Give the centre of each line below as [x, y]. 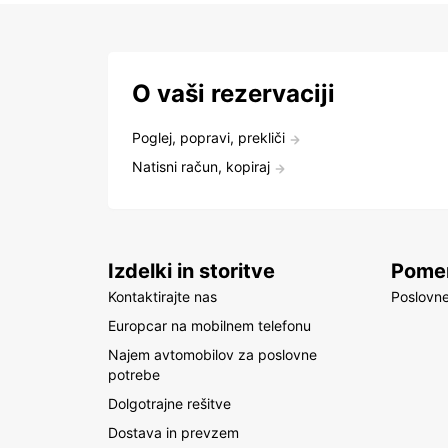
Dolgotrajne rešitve [169, 403]
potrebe [134, 374]
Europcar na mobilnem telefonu [209, 325]
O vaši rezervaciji [233, 93]
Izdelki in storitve [191, 271]
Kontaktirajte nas [162, 296]
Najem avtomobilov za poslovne [212, 354]
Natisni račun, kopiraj [201, 166]
